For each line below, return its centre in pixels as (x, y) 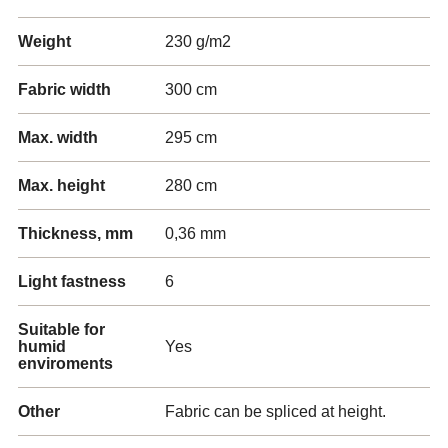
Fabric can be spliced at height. (275, 411)
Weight (44, 41)
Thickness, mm (75, 233)
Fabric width (64, 89)
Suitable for (61, 329)
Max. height (61, 185)
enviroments (65, 363)
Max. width (58, 137)
